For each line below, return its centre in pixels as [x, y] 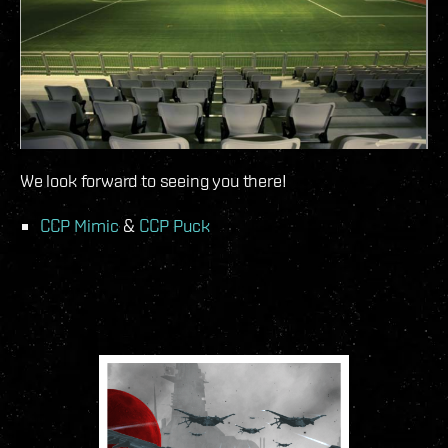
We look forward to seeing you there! [153, 181]
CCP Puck [174, 226]
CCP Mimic [79, 226]
